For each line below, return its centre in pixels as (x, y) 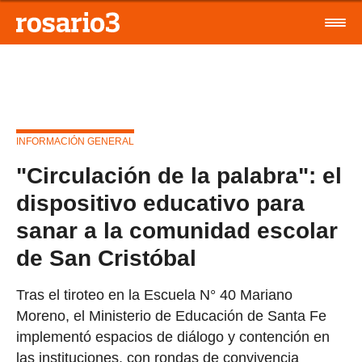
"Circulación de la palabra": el (179, 176)
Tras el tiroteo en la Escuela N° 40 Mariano (154, 295)
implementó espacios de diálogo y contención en (173, 337)
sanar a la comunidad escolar (177, 231)
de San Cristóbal (106, 258)
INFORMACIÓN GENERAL (75, 141)
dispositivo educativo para (160, 203)
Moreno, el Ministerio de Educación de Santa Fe (171, 316)
